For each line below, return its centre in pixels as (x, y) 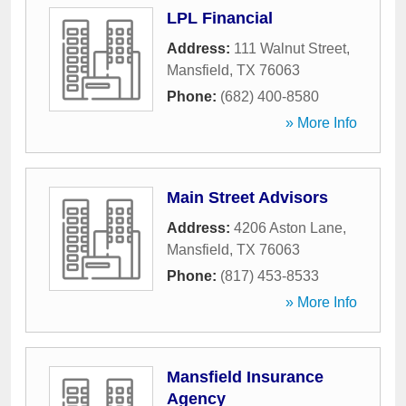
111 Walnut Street (290, 48)
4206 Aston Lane (288, 228)
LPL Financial (220, 18)
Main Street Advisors (247, 198)
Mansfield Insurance (245, 377)
